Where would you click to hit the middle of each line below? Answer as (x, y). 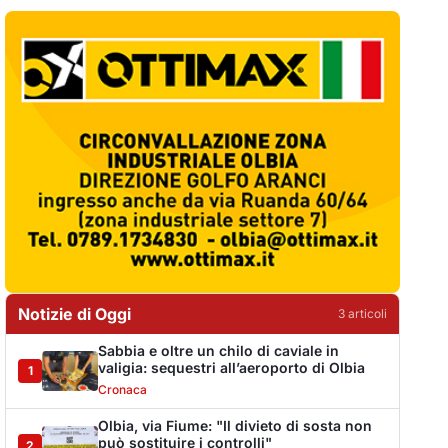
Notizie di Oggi (75, 313)
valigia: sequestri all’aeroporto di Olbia (232, 367)
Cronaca (123, 389)
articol (364, 313)
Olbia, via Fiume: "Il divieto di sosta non (235, 425)
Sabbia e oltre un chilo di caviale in (219, 350)
